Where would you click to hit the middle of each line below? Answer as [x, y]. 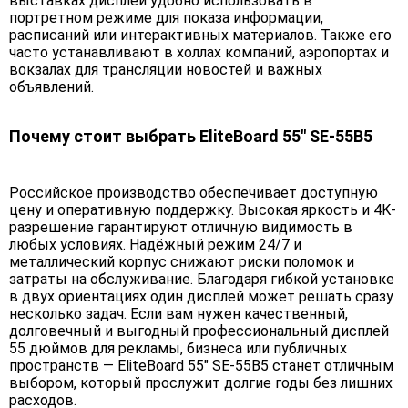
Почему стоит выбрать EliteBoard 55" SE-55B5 [191, 137]
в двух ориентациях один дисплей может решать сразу [201, 297]
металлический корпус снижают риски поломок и [182, 262]
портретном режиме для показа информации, [166, 18]
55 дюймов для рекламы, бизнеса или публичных [178, 349]
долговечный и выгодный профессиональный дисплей [199, 331]
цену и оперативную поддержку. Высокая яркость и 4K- [203, 210]
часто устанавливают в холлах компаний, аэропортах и [199, 53]
